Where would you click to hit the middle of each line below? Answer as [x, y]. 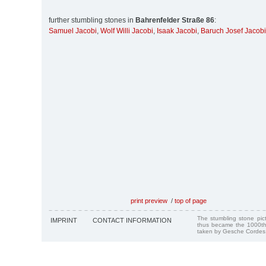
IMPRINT [64, 220]
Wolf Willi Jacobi [127, 31]
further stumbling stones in [92, 20]
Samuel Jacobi [73, 31]
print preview [149, 200]
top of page [191, 200]
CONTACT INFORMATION [132, 220]
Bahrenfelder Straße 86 [175, 20]
